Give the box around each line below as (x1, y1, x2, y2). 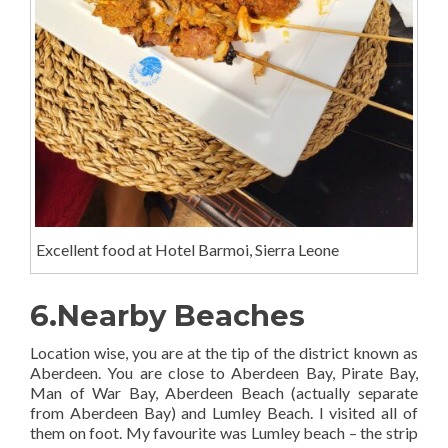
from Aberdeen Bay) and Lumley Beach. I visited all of (30, 403, 418, 423)
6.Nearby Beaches (30, 298, 305, 334)
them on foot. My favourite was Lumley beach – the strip (30, 423, 418, 443)
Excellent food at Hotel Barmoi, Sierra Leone (35, 240, 339, 260)
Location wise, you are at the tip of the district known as (30, 343, 418, 363)
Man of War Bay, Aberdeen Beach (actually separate (30, 383, 418, 403)
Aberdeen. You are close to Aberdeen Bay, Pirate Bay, (30, 363, 418, 383)
